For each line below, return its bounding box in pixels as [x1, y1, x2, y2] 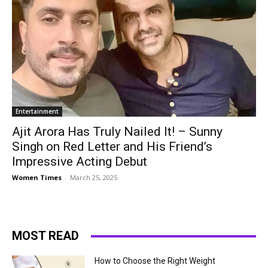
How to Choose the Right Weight [95, 256, 216, 266]
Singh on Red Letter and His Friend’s [12, 139, 212, 154]
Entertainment [16, 107, 59, 115]
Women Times [12, 173, 62, 182]
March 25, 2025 [70, 173, 117, 182]
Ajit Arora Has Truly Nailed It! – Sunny [12, 124, 223, 139]
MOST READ [12, 229, 79, 243]
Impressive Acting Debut [12, 154, 147, 169]
